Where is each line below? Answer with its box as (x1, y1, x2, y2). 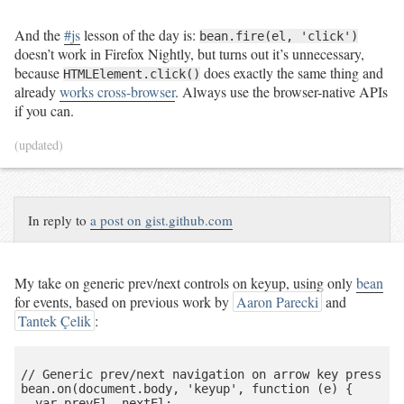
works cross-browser (60, 82, 175, 102)
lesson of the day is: (80, 25, 199, 45)
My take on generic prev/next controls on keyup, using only (14, 273, 356, 293)
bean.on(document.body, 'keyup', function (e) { (20, 381, 353, 397)
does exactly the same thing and (200, 63, 383, 83)
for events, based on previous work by (14, 292, 233, 312)
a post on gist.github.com (90, 211, 234, 230)
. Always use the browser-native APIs (175, 82, 388, 102)
